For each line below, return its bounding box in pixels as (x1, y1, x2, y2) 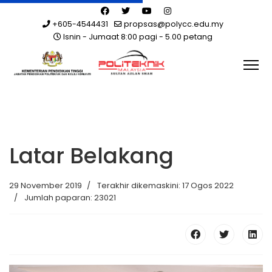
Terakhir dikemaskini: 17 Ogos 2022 (97, 180, 234, 191)
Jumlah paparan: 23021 (24, 192, 116, 203)
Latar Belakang (9, 140, 174, 171)
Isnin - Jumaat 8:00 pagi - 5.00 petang (61, 32, 212, 42)
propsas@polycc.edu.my (124, 19, 223, 29)
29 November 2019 (9, 180, 82, 191)
